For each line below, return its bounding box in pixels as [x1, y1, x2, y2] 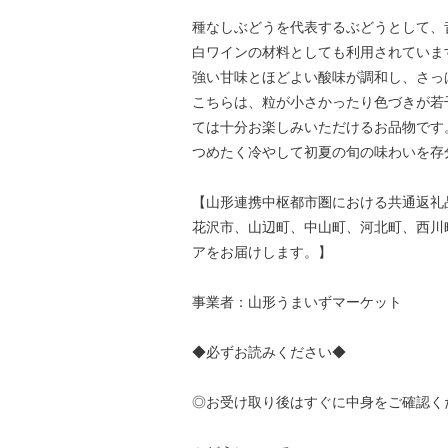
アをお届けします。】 [192, 244, 332, 260]
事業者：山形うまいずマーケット [192, 294, 402, 310]
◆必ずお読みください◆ [192, 344, 346, 360]
